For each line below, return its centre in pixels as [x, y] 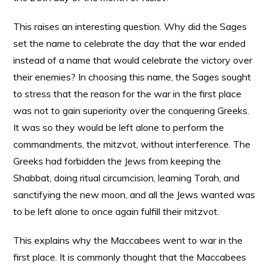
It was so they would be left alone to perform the [119, 127]
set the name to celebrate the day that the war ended [130, 43]
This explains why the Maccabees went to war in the [128, 240]
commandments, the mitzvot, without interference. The [132, 144]
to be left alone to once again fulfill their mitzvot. [116, 211]
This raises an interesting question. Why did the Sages [130, 26]
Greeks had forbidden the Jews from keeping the [117, 161]
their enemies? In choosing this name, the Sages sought [132, 77]
